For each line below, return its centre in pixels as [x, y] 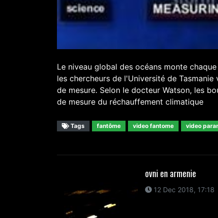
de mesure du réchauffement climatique [130, 101]
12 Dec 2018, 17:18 [183, 189]
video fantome [153, 126]
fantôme [109, 126]
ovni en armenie [170, 173]
